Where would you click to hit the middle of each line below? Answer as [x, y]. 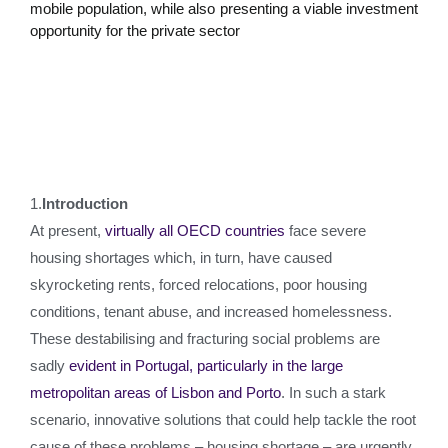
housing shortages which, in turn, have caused [181, 257]
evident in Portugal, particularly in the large [206, 365]
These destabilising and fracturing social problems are [205, 338]
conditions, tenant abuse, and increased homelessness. [211, 311]
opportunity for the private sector [135, 30]
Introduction [85, 203]
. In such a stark [333, 392]
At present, [67, 230]
